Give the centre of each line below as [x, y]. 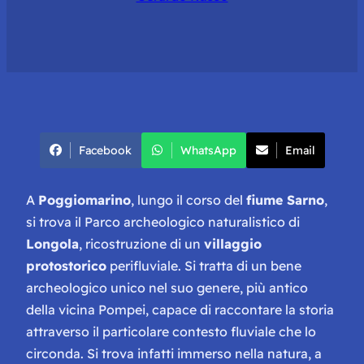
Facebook [105, 150]
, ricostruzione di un [141, 243]
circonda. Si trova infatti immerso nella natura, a [174, 353]
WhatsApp [208, 150]
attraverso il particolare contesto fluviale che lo [171, 331]
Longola [52, 243]
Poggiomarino [84, 199]
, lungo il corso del [188, 199]
